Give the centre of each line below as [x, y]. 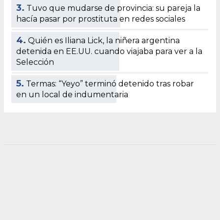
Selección [35, 62]
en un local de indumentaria [72, 94]
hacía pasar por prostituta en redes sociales [101, 19]
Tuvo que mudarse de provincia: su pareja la [113, 8]
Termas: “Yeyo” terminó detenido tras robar [110, 83]
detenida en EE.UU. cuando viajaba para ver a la [109, 51]
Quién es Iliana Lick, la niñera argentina [104, 40]
